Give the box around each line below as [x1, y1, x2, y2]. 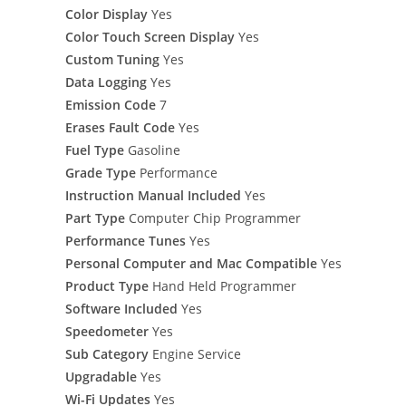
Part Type [65, 208, 125, 227]
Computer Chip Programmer [125, 208, 301, 227]
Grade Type [65, 163, 136, 181]
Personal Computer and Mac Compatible [65, 254, 317, 272]
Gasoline [124, 140, 180, 159]
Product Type [65, 276, 149, 295]
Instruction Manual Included [65, 186, 241, 204]
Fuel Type [65, 140, 124, 159]
